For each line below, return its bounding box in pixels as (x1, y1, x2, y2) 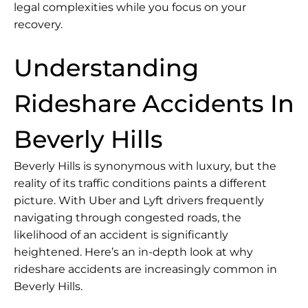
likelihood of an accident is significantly (14, 228, 228, 241)
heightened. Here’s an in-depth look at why (14, 245, 253, 258)
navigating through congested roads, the (14, 210, 241, 224)
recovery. (14, 17, 63, 31)
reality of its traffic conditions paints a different (14, 176, 267, 190)
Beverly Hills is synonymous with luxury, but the (14, 159, 276, 173)
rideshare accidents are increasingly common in (14, 262, 277, 276)
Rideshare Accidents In (14, 88, 294, 118)
